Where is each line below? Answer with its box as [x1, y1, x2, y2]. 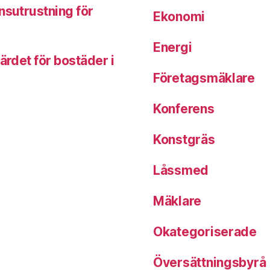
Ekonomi [153, 9, 206, 25]
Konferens [153, 101, 215, 117]
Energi [153, 40, 192, 55]
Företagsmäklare [153, 71, 255, 86]
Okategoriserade [153, 224, 257, 240]
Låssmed [153, 163, 209, 178]
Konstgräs [153, 132, 215, 148]
